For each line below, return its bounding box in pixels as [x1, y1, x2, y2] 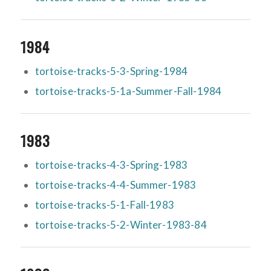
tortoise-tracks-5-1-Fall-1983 [34, 198, 174, 212]
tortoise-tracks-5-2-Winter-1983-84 [34, 218, 207, 232]
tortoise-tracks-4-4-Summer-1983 [34, 178, 197, 192]
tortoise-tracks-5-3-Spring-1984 [34, 65, 188, 78]
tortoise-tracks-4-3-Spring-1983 [34, 158, 188, 172]
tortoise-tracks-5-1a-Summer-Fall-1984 [34, 85, 222, 98]
